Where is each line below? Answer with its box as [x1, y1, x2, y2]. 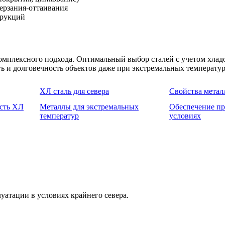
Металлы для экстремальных [40, 102, 139, 111]
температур [40, 111, 79, 121]
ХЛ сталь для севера [40, 87, 109, 96]
